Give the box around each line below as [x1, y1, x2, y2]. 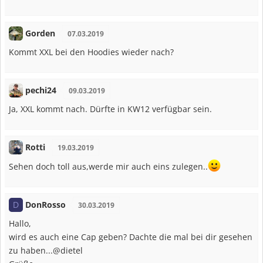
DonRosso [25, 198, 66, 210]
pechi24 [25, 84, 56, 96]
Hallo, [9, 217, 31, 229]
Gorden [25, 27, 55, 39]
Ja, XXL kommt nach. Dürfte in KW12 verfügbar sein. [9, 103, 212, 114]
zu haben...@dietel [9, 244, 83, 256]
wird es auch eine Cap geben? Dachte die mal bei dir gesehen [9, 231, 252, 242]
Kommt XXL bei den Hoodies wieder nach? [9, 46, 174, 58]
